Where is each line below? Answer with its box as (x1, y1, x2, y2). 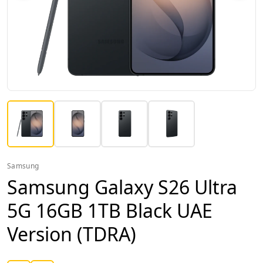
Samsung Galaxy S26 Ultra (7, 174, 237, 200)
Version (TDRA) (7, 221, 136, 247)
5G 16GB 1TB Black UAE (7, 197, 213, 223)
